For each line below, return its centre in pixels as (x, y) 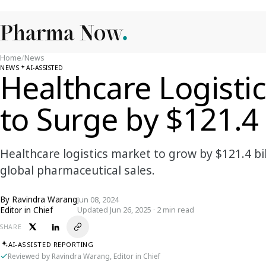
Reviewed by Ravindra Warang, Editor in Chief (84, 256)
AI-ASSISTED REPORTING (51, 244)
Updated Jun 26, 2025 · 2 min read (136, 210)
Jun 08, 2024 (98, 200)
